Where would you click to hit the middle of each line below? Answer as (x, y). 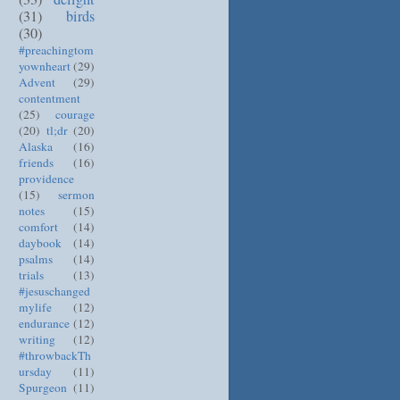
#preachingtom (56, 50)
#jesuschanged (54, 291)
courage (75, 114)
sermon (76, 194)
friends (36, 162)
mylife (35, 307)
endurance (44, 323)
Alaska (36, 146)
